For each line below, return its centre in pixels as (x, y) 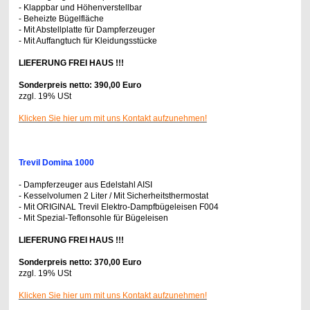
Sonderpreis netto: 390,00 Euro (80, 85)
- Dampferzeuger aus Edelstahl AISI (85, 185)
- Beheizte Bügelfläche (61, 19)
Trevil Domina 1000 (56, 163)
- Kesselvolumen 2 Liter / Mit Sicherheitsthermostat (113, 196)
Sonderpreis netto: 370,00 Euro (80, 263)
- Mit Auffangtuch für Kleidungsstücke (88, 41)
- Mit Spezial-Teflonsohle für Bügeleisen (93, 218)
